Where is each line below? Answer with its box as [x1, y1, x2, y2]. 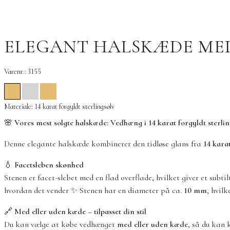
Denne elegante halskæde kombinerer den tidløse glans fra [4, 139, 203, 149]
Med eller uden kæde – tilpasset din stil [14, 206, 146, 217]
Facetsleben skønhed [14, 160, 84, 170]
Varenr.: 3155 [4, 67, 41, 76]
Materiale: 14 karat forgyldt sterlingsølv [4, 102, 114, 111]
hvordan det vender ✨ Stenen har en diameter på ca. [4, 185, 184, 196]
